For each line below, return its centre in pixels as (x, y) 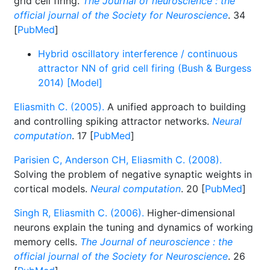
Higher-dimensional (190, 213)
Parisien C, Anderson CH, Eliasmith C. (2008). (118, 160)
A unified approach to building (175, 107)
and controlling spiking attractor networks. (113, 121)
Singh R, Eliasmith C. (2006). (79, 213)
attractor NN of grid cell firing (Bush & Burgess (145, 68)
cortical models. (52, 189)
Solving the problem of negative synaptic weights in (133, 174)
